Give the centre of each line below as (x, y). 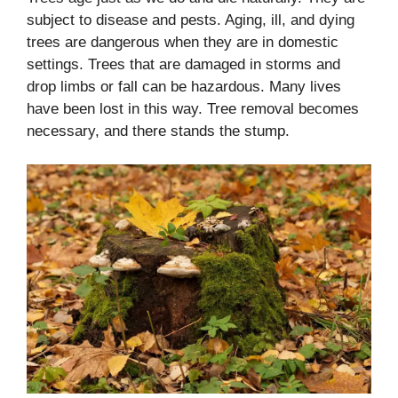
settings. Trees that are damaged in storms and (183, 64)
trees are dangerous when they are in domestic (183, 42)
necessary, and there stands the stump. (158, 131)
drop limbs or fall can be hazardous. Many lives (184, 86)
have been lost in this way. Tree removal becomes (193, 108)
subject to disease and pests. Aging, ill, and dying (191, 20)
